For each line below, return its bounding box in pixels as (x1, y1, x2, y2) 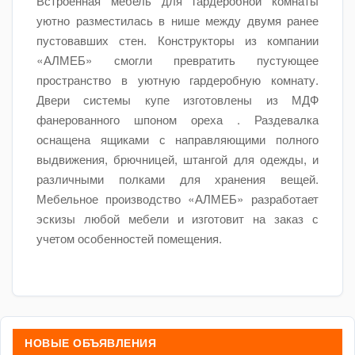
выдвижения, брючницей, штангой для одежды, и (36, 150, 319, 167)
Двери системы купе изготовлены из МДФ (36, 90, 319, 108)
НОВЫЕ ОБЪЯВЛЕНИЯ (25, 334, 156, 350)
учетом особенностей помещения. (36, 229, 222, 246)
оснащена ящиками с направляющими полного (36, 130, 319, 147)
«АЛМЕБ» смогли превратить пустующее (36, 51, 319, 68)
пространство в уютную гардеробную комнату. (36, 71, 319, 88)
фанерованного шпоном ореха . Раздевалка (36, 110, 319, 128)
